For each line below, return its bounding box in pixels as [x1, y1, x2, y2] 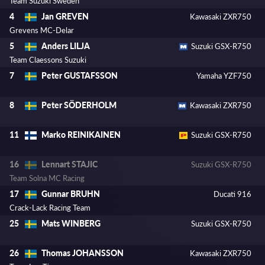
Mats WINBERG [41, 218, 101, 230]
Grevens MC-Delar [9, 25, 74, 36]
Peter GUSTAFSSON [41, 70, 118, 82]
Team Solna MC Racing [9, 173, 85, 184]
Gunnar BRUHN [41, 188, 100, 200]
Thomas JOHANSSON [41, 247, 124, 259]
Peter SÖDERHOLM [41, 99, 117, 111]
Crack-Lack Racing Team [9, 202, 91, 214]
